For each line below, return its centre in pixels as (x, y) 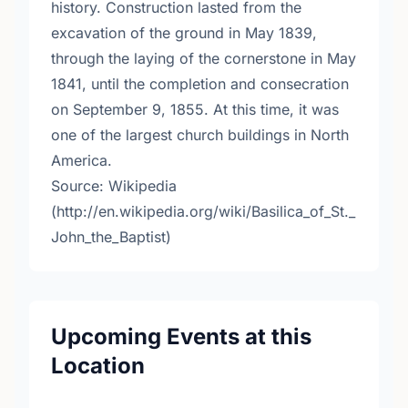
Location (98, 366)
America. (82, 160)
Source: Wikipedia (114, 186)
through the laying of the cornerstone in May (204, 58)
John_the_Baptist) (111, 237)
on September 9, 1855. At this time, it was (195, 109)
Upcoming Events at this (181, 337)
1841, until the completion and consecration (200, 84)
